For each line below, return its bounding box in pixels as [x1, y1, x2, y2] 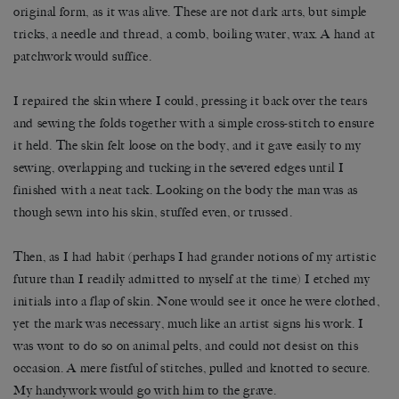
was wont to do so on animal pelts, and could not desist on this [13, 338, 359, 354]
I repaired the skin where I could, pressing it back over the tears [13, 93, 368, 109]
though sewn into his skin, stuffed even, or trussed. [13, 204, 293, 220]
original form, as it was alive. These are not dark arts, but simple [13, 4, 367, 20]
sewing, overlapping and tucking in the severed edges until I [13, 159, 345, 175]
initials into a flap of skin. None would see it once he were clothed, [13, 293, 380, 309]
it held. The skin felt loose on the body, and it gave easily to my [13, 137, 362, 153]
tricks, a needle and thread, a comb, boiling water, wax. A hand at [13, 26, 376, 42]
